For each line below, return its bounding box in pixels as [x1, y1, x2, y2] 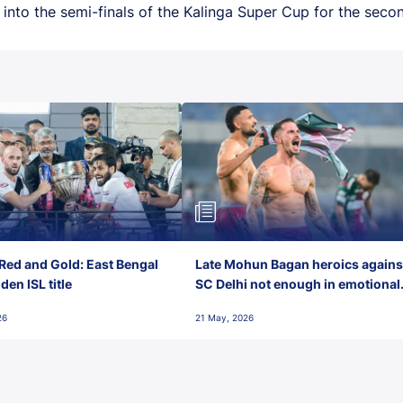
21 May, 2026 [194, 311, 254, 323]
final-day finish [194, 295, 289, 311]
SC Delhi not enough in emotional [194, 275, 400, 291]
